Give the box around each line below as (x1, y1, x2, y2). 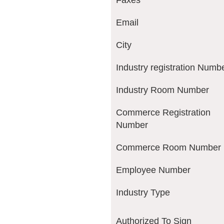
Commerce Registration (116, 107, 210, 118)
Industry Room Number (116, 85, 209, 95)
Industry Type (116, 187, 170, 198)
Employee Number (116, 165, 190, 175)
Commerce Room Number (116, 142, 221, 153)
